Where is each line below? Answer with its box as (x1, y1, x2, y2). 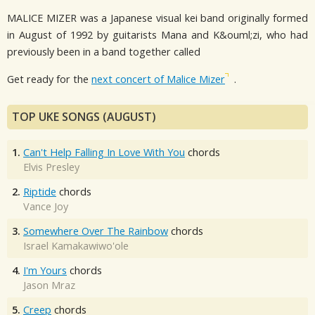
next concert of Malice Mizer (91, 72, 225, 86)
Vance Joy (23, 200, 68, 214)
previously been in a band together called (7, 45, 200, 59)
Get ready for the (7, 72, 91, 86)
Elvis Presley (23, 160, 79, 174)
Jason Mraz (23, 278, 75, 292)
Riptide (23, 185, 56, 199)
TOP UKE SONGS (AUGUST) (12, 109, 156, 125)
